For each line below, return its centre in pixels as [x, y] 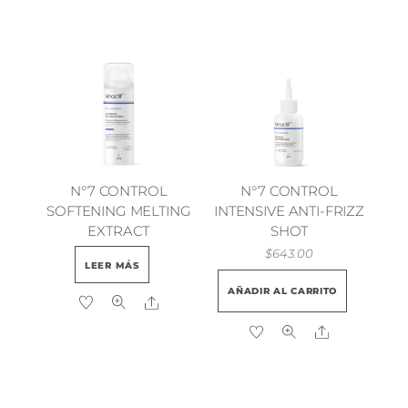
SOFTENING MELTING [119, 210]
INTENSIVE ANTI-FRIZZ [290, 210]
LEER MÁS [112, 265]
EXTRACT [119, 230]
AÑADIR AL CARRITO [283, 291]
